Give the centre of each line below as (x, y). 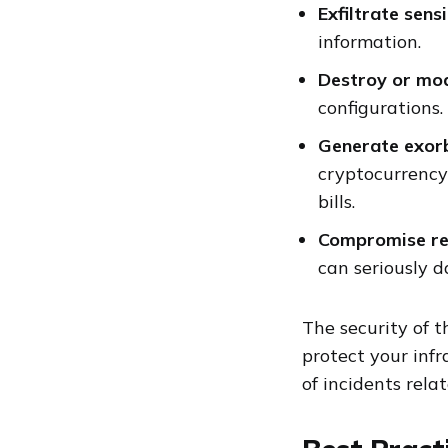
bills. (336, 202)
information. (369, 42)
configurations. (380, 108)
